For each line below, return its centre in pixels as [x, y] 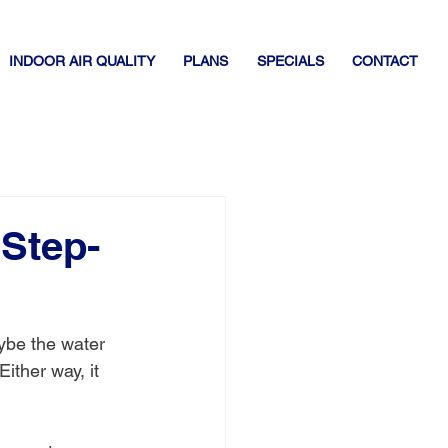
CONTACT [384, 61]
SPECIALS [290, 61]
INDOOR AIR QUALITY [82, 61]
